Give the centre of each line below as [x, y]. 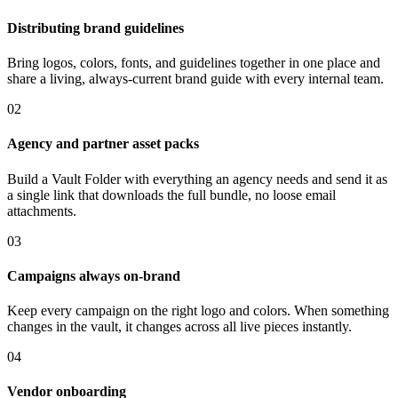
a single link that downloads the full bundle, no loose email [171, 195]
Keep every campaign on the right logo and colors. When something [198, 311]
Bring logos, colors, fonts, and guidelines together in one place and [194, 63]
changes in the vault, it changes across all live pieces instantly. [179, 327]
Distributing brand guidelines [96, 28]
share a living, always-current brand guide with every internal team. [195, 79]
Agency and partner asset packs [103, 144]
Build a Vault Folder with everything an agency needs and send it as [197, 179]
